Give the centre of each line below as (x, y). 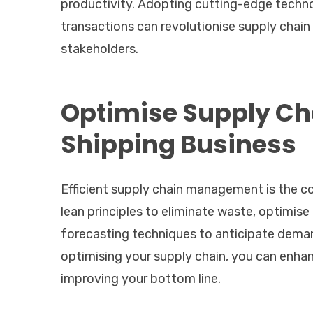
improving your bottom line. (141, 278)
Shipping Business (179, 144)
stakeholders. (100, 49)
